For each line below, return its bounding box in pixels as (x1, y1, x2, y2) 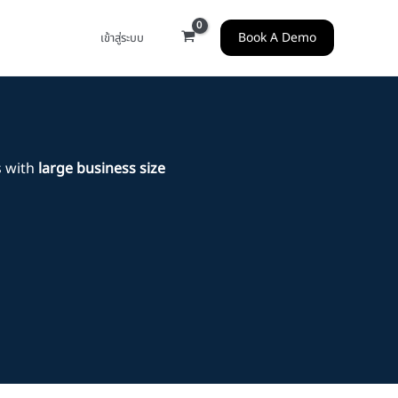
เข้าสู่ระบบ (100, 29, 145, 47)
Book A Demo (238, 28, 316, 47)
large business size (37, 158, 165, 179)
